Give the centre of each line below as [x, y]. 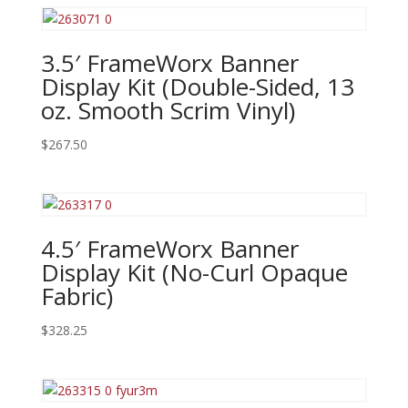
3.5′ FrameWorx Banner [169, 62]
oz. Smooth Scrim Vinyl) [168, 110]
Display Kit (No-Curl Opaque [194, 272]
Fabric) [76, 296]
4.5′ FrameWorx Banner [169, 248]
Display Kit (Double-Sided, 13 [197, 86]
